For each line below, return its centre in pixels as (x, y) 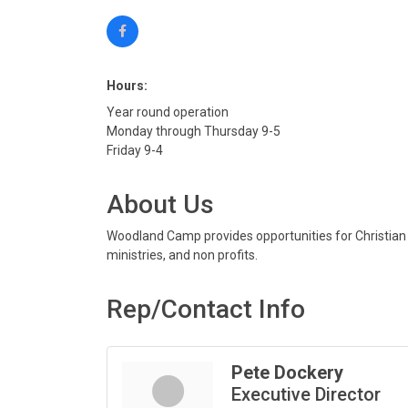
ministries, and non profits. (182, 255)
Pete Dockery (287, 373)
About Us (160, 205)
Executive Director (306, 395)
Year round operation (168, 112)
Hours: (127, 86)
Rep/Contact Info (206, 310)
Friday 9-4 (135, 151)
